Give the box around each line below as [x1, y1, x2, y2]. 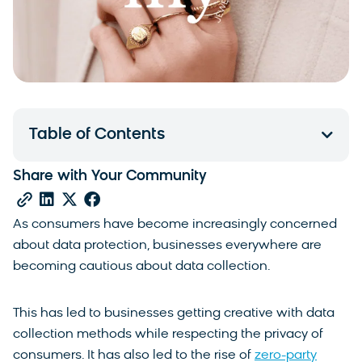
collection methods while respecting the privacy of [13, 327, 323, 341]
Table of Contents [29, 126, 165, 143]
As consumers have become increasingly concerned [13, 217, 337, 231]
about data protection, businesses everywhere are [13, 238, 322, 252]
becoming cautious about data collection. [13, 259, 271, 273]
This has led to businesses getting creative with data [13, 306, 335, 320]
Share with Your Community [13, 168, 207, 184]
